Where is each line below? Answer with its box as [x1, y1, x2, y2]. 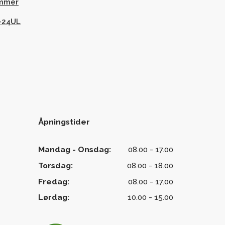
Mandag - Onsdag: [38, 144, 111, 154]
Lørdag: [38, 192, 69, 202]
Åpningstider [38, 117, 90, 127]
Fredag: [38, 176, 69, 186]
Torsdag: [38, 160, 73, 170]
